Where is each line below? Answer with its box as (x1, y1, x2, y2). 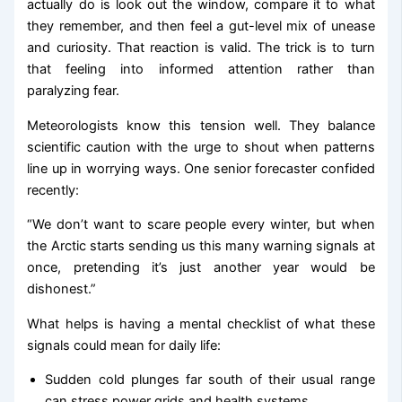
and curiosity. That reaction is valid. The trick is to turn (27, 39, 375, 57)
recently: (27, 181, 80, 198)
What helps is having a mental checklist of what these (27, 315, 375, 332)
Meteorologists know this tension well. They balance (27, 117, 375, 134)
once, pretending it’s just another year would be (27, 259, 375, 276)
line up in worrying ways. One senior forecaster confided (27, 160, 375, 177)
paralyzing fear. (27, 83, 120, 100)
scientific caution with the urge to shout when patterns (27, 138, 375, 155)
